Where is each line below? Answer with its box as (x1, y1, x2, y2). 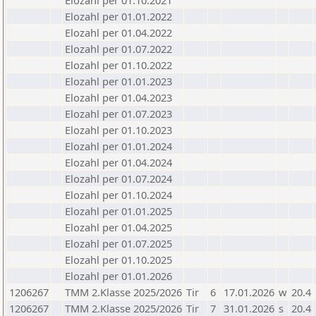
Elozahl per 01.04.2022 (65, 25, 172, 39)
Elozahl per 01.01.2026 (65, 269, 172, 283)
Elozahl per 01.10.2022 (65, 58, 172, 72)
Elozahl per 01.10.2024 (65, 188, 172, 202)
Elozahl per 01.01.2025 (65, 204, 172, 218)
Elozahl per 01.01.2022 (65, 9, 172, 23)
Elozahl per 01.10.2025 (65, 253, 172, 267)
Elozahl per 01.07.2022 (65, 42, 172, 56)
